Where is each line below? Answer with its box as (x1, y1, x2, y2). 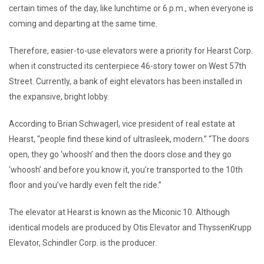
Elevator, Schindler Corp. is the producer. (9, 238, 157, 247)
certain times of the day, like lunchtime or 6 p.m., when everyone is (9, 4, 253, 13)
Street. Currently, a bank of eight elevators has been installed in (9, 77, 242, 86)
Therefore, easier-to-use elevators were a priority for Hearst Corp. (9, 46, 253, 55)
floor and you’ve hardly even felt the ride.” (9, 180, 161, 190)
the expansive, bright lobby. (9, 92, 109, 101)
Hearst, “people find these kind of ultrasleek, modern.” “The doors (9, 134, 249, 144)
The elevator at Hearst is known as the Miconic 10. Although (9, 207, 230, 217)
